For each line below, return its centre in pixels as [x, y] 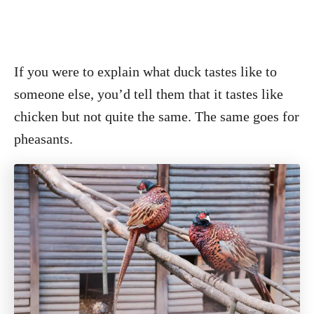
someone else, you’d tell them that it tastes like [149, 94]
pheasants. [43, 138]
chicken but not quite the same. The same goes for [157, 116]
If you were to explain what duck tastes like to [145, 71]
